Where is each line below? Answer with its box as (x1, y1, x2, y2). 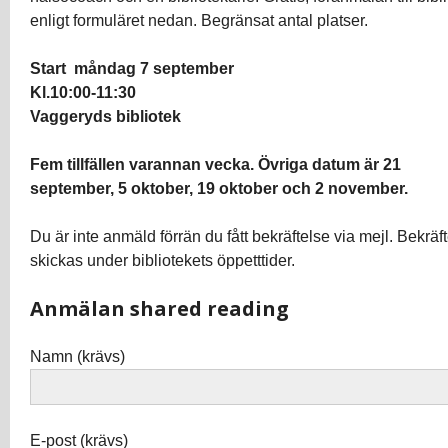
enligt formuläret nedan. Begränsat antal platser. (30, 12, 368, 29)
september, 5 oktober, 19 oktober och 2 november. (30, 180, 408, 197)
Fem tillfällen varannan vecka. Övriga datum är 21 (30, 156, 401, 173)
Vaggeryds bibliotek (30, 108, 181, 125)
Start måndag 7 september (30, 60, 234, 77)
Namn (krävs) (30, 348, 125, 365)
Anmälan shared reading (30, 295, 289, 322)
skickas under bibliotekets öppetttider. (30, 252, 295, 269)
